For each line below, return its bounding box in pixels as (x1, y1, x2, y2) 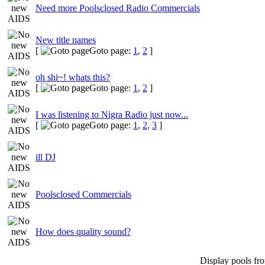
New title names (35, 34, 96, 45)
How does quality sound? (35, 226, 131, 237)
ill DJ (35, 151, 56, 162)
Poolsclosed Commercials (35, 189, 131, 199)
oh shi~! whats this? (35, 72, 110, 82)
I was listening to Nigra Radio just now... (35, 109, 188, 119)
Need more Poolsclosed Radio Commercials (35, 2, 200, 13)
